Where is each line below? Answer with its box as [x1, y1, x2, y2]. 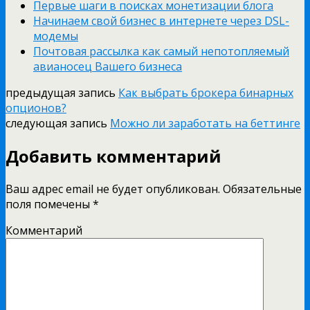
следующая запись [6, 115, 110, 131]
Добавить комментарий [6, 144, 221, 167]
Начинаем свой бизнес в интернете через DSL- [33, 12, 289, 28]
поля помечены [6, 196, 93, 212]
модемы [33, 28, 78, 44]
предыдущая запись [6, 84, 118, 100]
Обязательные [220, 181, 302, 197]
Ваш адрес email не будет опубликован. [6, 181, 220, 197]
